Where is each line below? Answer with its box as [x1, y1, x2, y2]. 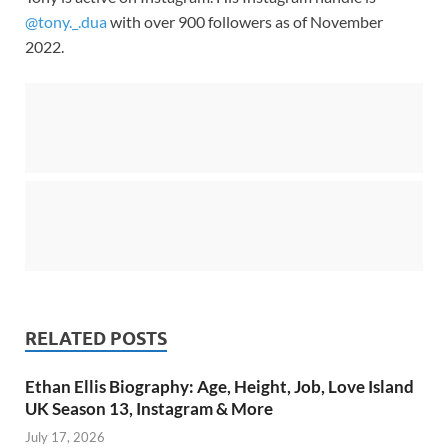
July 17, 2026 [25, 429, 105, 446]
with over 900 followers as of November [107, 11, 383, 31]
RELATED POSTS [25, 327, 167, 349]
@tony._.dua [25, 11, 107, 31]
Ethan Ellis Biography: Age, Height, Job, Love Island [25, 375, 414, 397]
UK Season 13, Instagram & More [25, 397, 273, 419]
